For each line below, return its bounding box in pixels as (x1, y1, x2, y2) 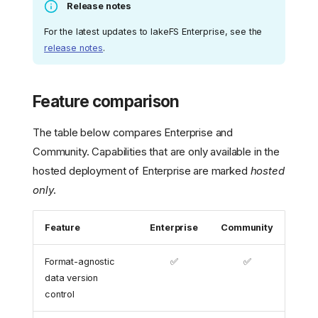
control (45, 288, 75, 300)
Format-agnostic (45, 256, 115, 267)
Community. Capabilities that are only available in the (33, 144, 280, 158)
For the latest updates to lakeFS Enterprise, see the (44, 26, 263, 37)
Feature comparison (33, 91, 180, 111)
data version (45, 272, 99, 283)
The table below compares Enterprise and (33, 125, 234, 139)
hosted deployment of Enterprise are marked (33, 163, 251, 177)
